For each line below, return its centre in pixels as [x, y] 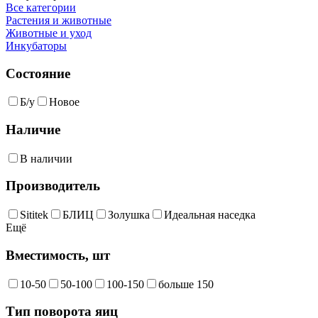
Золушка [129, 215]
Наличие [33, 130]
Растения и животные [59, 20]
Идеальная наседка [210, 215]
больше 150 [186, 284]
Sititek [34, 215]
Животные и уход [49, 33]
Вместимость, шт [58, 255]
